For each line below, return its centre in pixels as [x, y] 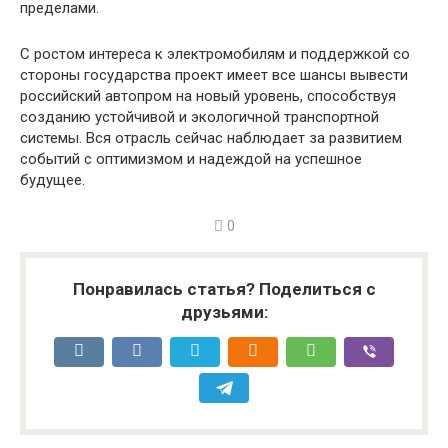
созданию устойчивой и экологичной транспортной [199, 116]
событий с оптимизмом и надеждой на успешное [191, 158]
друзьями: [224, 311]
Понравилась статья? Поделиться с [224, 288]
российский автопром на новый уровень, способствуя [208, 95]
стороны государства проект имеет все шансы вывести [214, 74]
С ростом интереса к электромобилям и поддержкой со [215, 53]
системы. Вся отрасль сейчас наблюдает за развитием [211, 137]
